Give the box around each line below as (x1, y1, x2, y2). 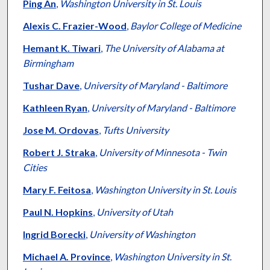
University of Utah (96, 206, 173, 218)
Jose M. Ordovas (22, 124, 99, 136)
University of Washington (89, 228, 195, 240)
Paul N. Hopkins (22, 206, 93, 218)
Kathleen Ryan (22, 102, 87, 114)
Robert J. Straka (22, 146, 95, 159)
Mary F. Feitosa (22, 184, 91, 196)
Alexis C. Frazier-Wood (22, 20, 127, 32)
